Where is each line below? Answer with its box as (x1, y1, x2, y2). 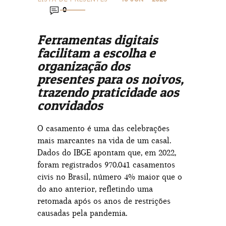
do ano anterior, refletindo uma (37, 184, 153, 194)
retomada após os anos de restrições (37, 196, 171, 206)
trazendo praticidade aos (37, 84, 179, 100)
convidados (37, 97, 103, 113)
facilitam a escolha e (37, 45, 155, 61)
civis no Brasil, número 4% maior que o (37, 172, 182, 182)
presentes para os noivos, (37, 71, 184, 87)
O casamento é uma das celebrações (37, 123, 169, 133)
